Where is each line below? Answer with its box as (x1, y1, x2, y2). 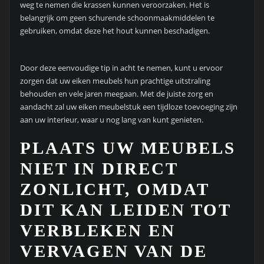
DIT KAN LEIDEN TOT (19, 200, 231, 220)
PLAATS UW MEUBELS (19, 138, 236, 158)
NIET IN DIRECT (19, 159, 178, 179)
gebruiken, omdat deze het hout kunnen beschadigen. (19, 25, 210, 37)
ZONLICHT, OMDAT (19, 180, 209, 199)
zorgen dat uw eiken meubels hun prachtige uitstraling (19, 75, 210, 87)
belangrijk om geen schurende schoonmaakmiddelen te (19, 12, 214, 24)
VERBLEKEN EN (19, 221, 176, 240)
